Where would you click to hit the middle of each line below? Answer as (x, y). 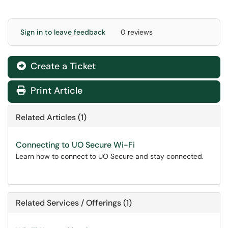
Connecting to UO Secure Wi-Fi (75, 145)
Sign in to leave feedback (63, 32)
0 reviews (137, 32)
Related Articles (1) (51, 117)
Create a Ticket (62, 66)
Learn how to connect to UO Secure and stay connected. (110, 156)
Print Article (55, 91)
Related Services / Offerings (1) (74, 203)
